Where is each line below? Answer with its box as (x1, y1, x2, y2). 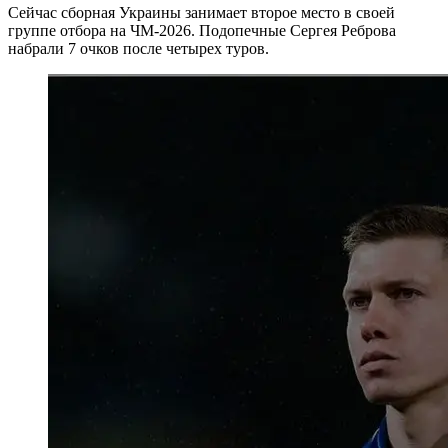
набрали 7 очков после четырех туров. (8, 40, 269, 58)
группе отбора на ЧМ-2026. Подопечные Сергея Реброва (8, 22, 396, 40)
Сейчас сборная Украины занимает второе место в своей (8, 4, 395, 22)
